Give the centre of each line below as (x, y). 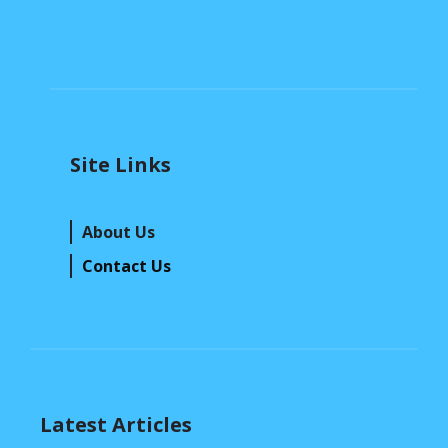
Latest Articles (116, 425)
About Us (118, 232)
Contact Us (126, 266)
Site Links (120, 165)
